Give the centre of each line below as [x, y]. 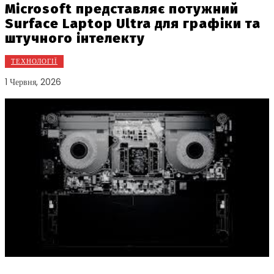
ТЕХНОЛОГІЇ [34, 61]
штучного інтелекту [75, 38]
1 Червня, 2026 [33, 82]
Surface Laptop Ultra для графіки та [133, 24]
